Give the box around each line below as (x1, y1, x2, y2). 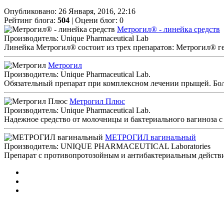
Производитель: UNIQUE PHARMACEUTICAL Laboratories (4, 141, 210, 150)
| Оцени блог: (69, 15, 119, 24)
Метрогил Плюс (69, 96, 125, 105)
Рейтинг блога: (4, 15, 57, 24)
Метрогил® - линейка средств (117, 24, 220, 33)
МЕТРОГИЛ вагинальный (105, 132, 196, 141)
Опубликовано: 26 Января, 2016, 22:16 (4, 6, 135, 15)
